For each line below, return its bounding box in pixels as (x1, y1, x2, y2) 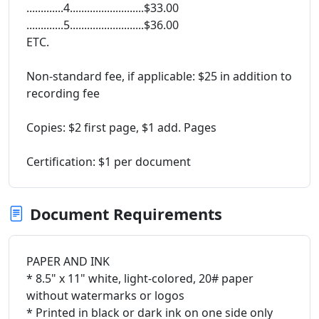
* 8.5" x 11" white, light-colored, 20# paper (26, 270, 253, 286)
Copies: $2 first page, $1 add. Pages (26, 119, 216, 135)
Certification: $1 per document (26, 153, 191, 169)
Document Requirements (30, 203, 222, 224)
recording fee (26, 85, 100, 101)
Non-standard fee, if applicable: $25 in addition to (26, 68, 292, 84)
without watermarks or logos (26, 287, 184, 303)
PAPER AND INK (26, 253, 110, 269)
